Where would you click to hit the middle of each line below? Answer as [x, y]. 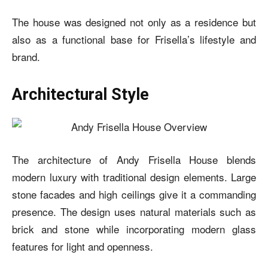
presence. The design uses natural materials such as [134, 211]
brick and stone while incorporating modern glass [134, 229]
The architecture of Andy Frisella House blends [134, 159]
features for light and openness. [83, 246]
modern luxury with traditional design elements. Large [134, 177]
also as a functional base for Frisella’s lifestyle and [134, 39]
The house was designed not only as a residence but [134, 22]
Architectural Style [80, 95]
